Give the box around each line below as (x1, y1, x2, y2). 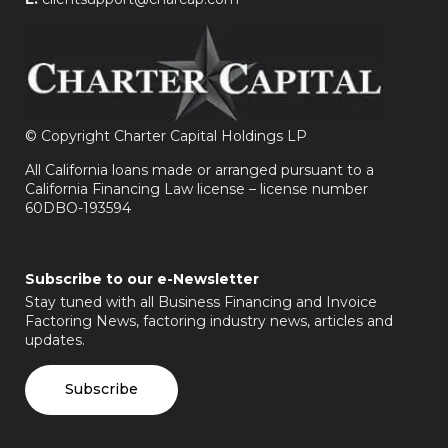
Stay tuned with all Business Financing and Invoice (25, 293, 377, 312)
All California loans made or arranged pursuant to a (25, 161, 374, 180)
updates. (25, 331, 85, 350)
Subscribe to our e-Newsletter (25, 270, 259, 289)
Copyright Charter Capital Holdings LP (37, 127, 307, 146)
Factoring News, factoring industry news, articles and (25, 312, 393, 331)
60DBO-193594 (25, 199, 131, 218)
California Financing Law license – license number (25, 180, 368, 199)
